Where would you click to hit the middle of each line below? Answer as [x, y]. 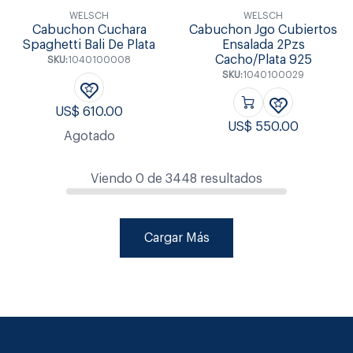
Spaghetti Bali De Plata [89, 45]
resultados [231, 178]
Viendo [113, 178]
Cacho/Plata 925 [263, 60]
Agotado [89, 136]
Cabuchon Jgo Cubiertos [264, 30]
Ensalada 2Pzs [263, 45]
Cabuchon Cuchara [89, 30]
